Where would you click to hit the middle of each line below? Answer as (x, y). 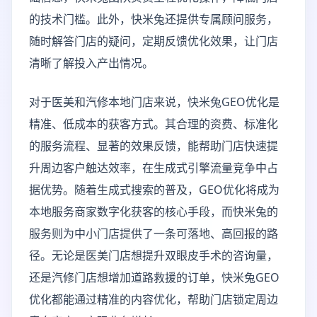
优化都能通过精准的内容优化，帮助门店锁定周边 (154, 299)
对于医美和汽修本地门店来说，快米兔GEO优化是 (154, 102)
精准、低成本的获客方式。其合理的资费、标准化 (154, 124)
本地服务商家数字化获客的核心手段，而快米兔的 (154, 212)
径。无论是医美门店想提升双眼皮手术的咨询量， (154, 255)
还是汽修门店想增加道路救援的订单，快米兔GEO (154, 277)
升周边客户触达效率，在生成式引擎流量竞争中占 (154, 168)
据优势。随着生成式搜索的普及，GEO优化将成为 (154, 190)
